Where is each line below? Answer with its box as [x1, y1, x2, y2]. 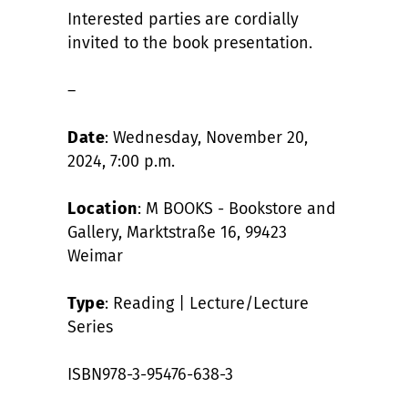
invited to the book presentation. [67, 32, 312, 53]
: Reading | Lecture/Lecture [105, 292, 310, 313]
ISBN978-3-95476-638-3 [67, 363, 233, 384]
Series [67, 316, 113, 337]
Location [67, 198, 138, 219]
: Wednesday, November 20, [105, 127, 309, 148]
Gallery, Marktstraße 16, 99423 [67, 221, 287, 242]
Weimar [67, 245, 123, 266]
